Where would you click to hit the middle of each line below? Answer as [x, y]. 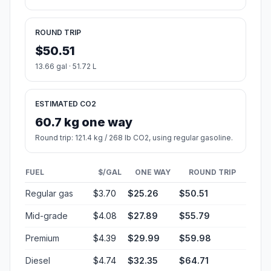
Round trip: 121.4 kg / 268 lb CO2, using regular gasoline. [134, 138]
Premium [42, 238]
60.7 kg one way [84, 122]
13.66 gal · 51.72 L [66, 67]
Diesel [38, 261]
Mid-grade [47, 216]
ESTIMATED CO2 [66, 104]
